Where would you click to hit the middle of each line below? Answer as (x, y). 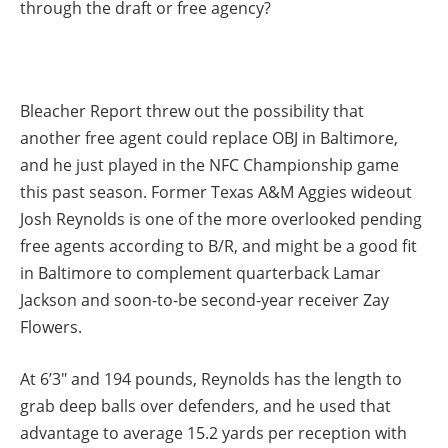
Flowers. (51, 326)
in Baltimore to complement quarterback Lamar (200, 272)
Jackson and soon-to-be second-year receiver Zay (204, 299)
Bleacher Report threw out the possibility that (192, 110)
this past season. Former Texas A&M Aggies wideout (216, 191)
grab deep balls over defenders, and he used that (205, 405)
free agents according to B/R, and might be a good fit (218, 245)
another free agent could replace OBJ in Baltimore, (209, 137)
